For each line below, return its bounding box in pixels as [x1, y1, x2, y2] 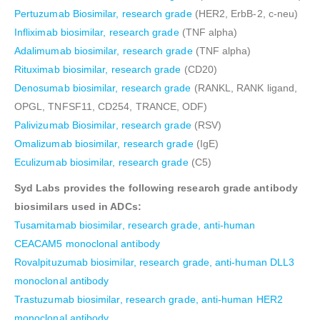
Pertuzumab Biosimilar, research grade [14, 7, 195, 19]
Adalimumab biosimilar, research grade [14, 44, 196, 56]
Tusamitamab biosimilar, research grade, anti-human [14, 219, 256, 231]
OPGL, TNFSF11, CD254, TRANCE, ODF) [14, 100, 208, 112]
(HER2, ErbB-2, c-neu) [194, 7, 299, 19]
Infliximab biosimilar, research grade [14, 26, 182, 38]
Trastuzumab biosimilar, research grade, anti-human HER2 [14, 293, 283, 305]
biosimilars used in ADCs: [14, 200, 141, 212]
